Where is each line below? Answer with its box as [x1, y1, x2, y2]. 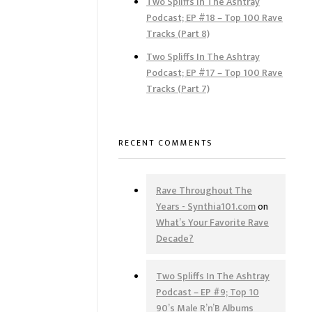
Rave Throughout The [156, 182, 252, 198]
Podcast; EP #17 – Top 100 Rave [146, 65, 283, 81]
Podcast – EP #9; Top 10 [156, 283, 259, 300]
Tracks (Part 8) [146, 26, 210, 42]
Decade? [156, 230, 194, 247]
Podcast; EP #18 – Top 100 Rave [146, 10, 283, 26]
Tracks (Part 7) [146, 81, 210, 97]
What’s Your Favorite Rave [156, 214, 269, 231]
